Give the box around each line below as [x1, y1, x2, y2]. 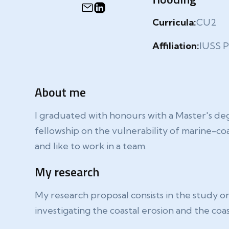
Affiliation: [152, 40, 199, 52]
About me [34, 83, 86, 101]
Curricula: [152, 16, 196, 28]
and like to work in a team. [34, 140, 147, 152]
